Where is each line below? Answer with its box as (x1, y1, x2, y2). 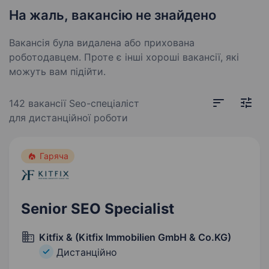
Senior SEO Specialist (21, 200, 174, 217)
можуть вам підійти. (9, 65, 106, 77)
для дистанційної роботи (9, 112, 128, 124)
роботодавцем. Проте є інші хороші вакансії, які (9, 51, 239, 63)
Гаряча (40, 151, 68, 161)
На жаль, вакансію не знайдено (9, 7, 216, 23)
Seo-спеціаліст (69, 97, 139, 109)
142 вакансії (9, 97, 69, 109)
